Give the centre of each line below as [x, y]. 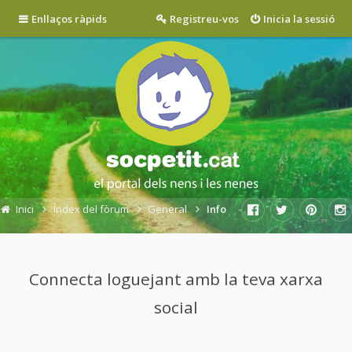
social [176, 308]
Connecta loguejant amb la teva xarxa [176, 279]
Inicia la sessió [299, 18]
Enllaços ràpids [69, 18]
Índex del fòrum [91, 209]
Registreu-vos [204, 18]
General [167, 209]
